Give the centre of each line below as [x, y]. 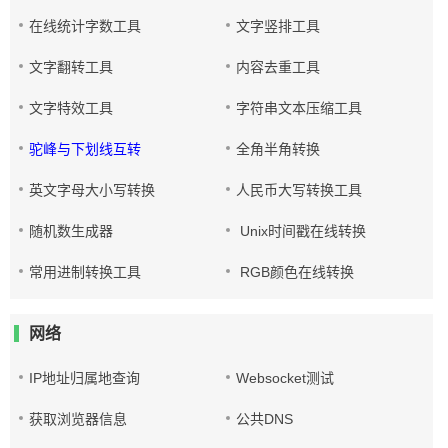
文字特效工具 [71, 108]
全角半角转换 [278, 149]
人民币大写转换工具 [299, 190]
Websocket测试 [285, 378]
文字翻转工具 [71, 67]
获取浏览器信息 [78, 419]
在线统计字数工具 [85, 26]
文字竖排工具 [278, 26]
